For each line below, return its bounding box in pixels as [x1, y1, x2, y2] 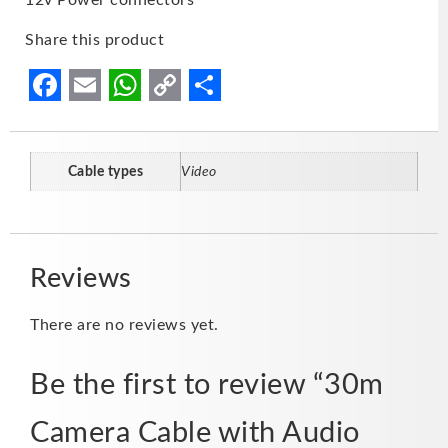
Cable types [67, 163, 144, 179]
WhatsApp [109, 100, 263, 133]
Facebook [29, 100, 167, 133]
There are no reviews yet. [30, 317, 219, 334]
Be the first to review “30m [30, 370, 384, 401]
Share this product [25, 31, 164, 48]
